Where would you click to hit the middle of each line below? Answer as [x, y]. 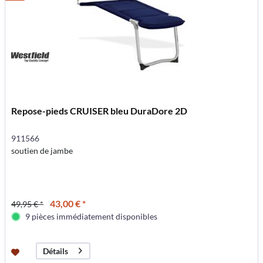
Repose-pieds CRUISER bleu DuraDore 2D [100, 110]
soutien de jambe [42, 150]
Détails [56, 251]
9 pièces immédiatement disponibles [92, 216]
